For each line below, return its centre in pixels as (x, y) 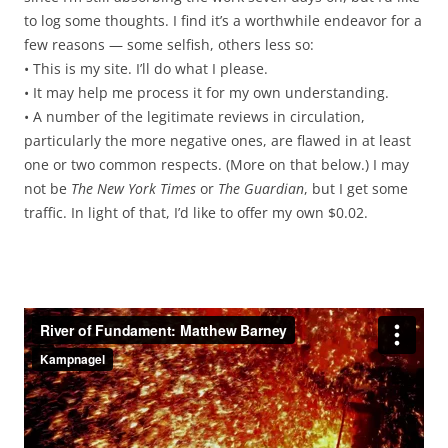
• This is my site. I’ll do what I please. (146, 68)
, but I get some (356, 188)
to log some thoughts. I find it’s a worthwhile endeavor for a (223, 20)
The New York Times (133, 188)
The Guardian (261, 188)
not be (47, 188)
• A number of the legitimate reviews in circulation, (194, 116)
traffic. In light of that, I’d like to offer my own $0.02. (196, 212)
